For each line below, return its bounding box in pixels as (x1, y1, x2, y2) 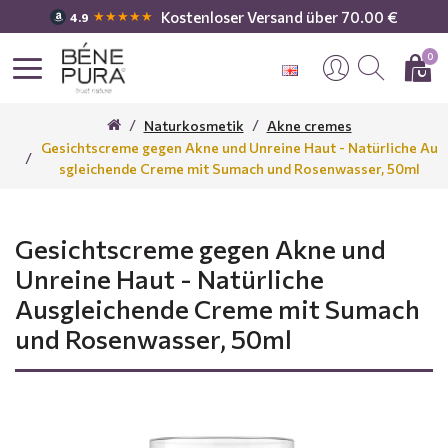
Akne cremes (266, 116, 352, 134)
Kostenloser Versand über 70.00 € (161, 7, 398, 26)
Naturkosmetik (143, 116, 244, 134)
